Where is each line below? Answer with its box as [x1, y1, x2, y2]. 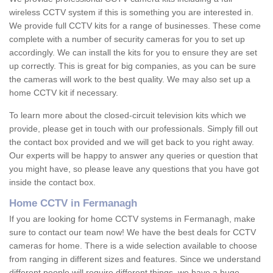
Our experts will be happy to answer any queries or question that [9, 151, 258, 161]
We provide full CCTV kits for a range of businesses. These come [9, 21, 261, 31]
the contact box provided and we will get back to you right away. [9, 137, 254, 147]
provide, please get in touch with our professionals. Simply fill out [9, 124, 258, 134]
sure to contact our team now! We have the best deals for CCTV [9, 227, 256, 238]
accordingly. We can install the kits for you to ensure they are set [9, 48, 257, 58]
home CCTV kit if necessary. [9, 88, 118, 98]
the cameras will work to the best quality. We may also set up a [9, 74, 250, 85]
